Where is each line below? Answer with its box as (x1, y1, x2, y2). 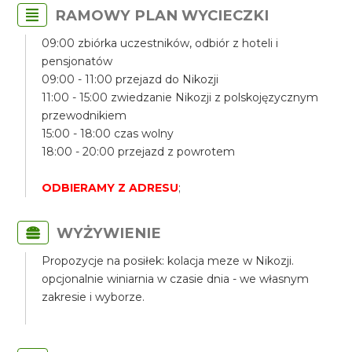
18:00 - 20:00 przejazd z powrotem (42, 145, 236, 159)
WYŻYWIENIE (57, 224, 162, 242)
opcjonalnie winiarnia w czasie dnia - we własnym (42, 272, 310, 286)
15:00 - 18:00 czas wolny (42, 126, 174, 141)
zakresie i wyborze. (42, 290, 145, 304)
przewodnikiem (42, 108, 127, 123)
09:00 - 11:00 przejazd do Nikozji (42, 72, 219, 86)
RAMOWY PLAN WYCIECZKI (55, 6, 269, 24)
